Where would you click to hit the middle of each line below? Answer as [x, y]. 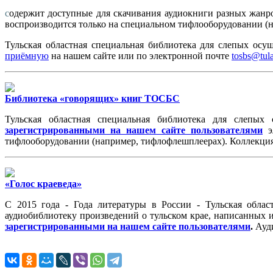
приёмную [27, 55]
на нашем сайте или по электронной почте [140, 55]
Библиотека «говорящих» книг [75, 98]
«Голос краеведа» [43, 183]
